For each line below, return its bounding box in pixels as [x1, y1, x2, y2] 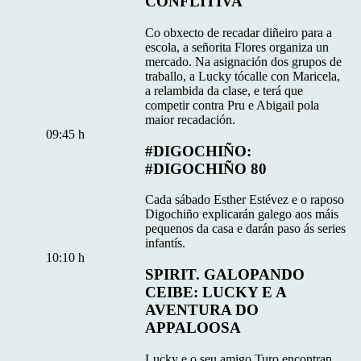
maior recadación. [145, 112, 236, 127]
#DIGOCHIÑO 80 [145, 160, 268, 177]
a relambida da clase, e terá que [145, 83, 304, 98]
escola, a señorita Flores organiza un [145, 39, 330, 54]
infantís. [145, 236, 186, 251]
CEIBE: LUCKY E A [145, 284, 287, 301]
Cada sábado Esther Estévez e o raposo [145, 193, 345, 207]
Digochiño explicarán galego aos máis [145, 207, 339, 222]
